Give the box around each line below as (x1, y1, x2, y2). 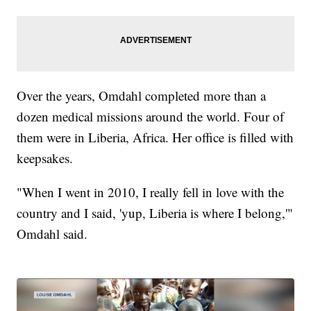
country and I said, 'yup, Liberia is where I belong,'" (17, 203, 294, 221)
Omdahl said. (17, 224, 88, 242)
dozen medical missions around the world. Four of (17, 107, 285, 125)
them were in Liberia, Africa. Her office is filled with (17, 128, 294, 146)
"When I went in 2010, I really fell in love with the (17, 183, 285, 201)
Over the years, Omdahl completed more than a (17, 86, 267, 104)
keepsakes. (17, 149, 74, 167)
